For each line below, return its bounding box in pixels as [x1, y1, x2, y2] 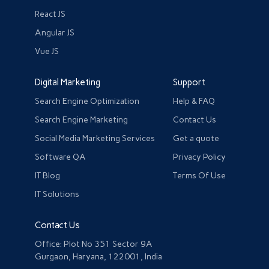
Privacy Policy [173, 151, 226, 162]
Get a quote [173, 133, 220, 144]
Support [173, 76, 206, 88]
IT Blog [35, 170, 61, 181]
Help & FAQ [173, 95, 216, 106]
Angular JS [35, 27, 75, 38]
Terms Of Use [173, 170, 226, 181]
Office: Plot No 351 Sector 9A [35, 238, 153, 249]
